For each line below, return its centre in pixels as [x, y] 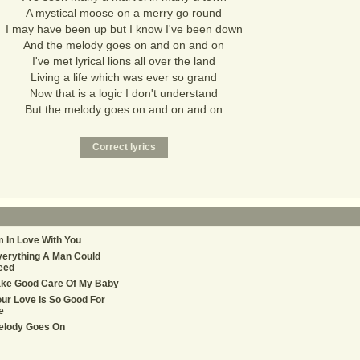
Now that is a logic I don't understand [124, 93]
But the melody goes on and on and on [124, 109]
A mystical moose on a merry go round [124, 13]
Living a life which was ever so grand [124, 77]
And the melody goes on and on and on [124, 45]
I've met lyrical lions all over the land [124, 61]
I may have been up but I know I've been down [124, 29]
